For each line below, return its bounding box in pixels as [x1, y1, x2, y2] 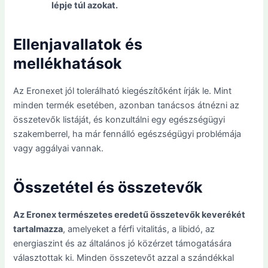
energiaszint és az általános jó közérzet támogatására [13, 237, 232, 249]
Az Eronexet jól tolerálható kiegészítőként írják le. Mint [13, 85, 232, 96]
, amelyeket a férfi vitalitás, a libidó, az [63, 223, 215, 234]
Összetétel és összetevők [13, 178, 203, 197]
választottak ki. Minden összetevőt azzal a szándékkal [13, 252, 234, 263]
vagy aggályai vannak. [13, 142, 104, 154]
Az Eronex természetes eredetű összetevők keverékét [13, 209, 246, 220]
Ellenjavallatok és [13, 35, 143, 54]
